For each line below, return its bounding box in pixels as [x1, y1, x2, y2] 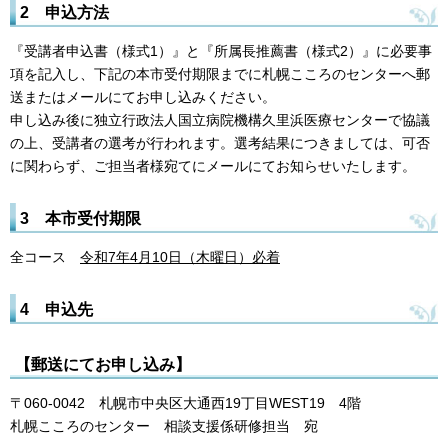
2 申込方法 [20, 3, 109, 22]
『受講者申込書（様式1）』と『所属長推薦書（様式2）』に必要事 [10, 43, 432, 60]
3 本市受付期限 [20, 209, 141, 228]
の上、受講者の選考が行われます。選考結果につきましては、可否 [10, 135, 430, 152]
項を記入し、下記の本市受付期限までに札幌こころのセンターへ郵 [10, 66, 430, 83]
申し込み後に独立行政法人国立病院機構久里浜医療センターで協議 [10, 112, 430, 129]
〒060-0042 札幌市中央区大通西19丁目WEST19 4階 [10, 394, 361, 411]
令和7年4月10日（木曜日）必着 [80, 249, 280, 266]
